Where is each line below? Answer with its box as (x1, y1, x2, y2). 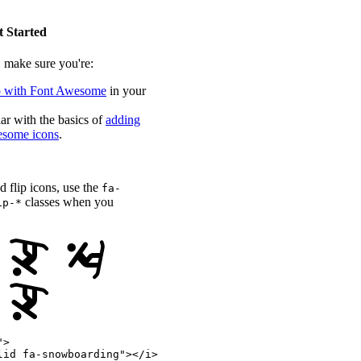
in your (106, 84, 146, 98)
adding (106, 113, 140, 127)
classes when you (22, 195, 114, 210)
